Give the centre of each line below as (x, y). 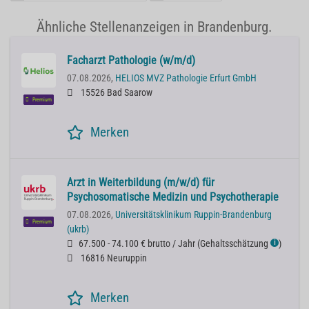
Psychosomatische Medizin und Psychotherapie (173, 197)
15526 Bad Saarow (116, 93)
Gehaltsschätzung (234, 244)
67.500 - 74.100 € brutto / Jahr (137, 244)
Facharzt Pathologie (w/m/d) (131, 61)
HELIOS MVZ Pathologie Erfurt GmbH (186, 79)
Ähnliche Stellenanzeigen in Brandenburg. (154, 27)
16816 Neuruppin (113, 259)
